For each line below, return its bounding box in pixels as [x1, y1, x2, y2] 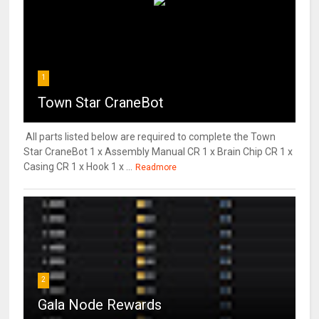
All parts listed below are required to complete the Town [23, 130, 276, 142]
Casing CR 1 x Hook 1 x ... [23, 160, 133, 172]
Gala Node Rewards [38, 296, 162, 313]
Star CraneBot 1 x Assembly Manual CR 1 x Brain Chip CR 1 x [23, 145, 293, 157]
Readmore [135, 162, 177, 172]
